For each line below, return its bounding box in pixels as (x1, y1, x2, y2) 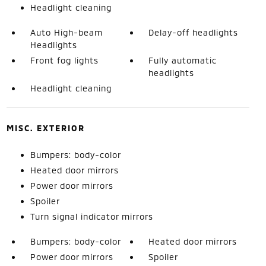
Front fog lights (30, 55, 99, 65)
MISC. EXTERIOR (6, 123, 85, 133)
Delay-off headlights (148, 27, 239, 37)
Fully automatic (148, 55, 217, 65)
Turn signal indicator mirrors (30, 211, 153, 221)
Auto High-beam (30, 27, 103, 37)
